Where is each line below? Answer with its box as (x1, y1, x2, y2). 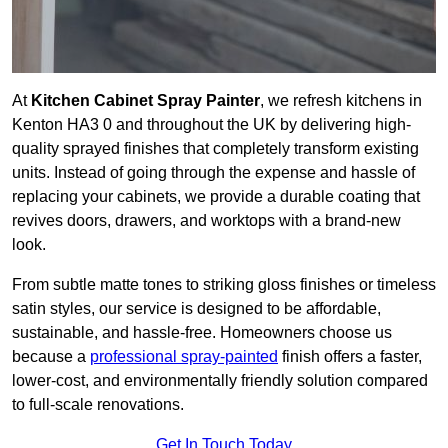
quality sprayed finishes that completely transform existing (12, 140, 419, 158)
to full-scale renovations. (12, 396, 184, 414)
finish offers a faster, (278, 348, 422, 366)
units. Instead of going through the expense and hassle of (12, 164, 415, 182)
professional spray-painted (90, 348, 278, 366)
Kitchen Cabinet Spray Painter (31, 92, 260, 110)
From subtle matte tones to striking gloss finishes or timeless (12, 276, 436, 294)
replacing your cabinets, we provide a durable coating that (12, 188, 420, 206)
